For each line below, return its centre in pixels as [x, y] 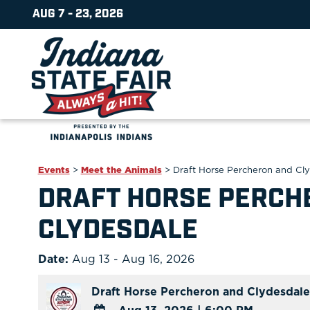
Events [54, 170]
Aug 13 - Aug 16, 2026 [133, 259]
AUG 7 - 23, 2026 [77, 14]
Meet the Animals [121, 170]
